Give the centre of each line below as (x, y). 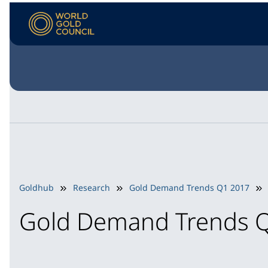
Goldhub (36, 188)
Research (92, 188)
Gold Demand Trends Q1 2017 (189, 188)
